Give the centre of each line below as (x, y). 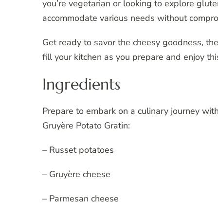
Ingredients (81, 84)
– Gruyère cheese (76, 174)
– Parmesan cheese (81, 199)
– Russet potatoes (78, 150)
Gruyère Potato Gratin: (86, 126)
